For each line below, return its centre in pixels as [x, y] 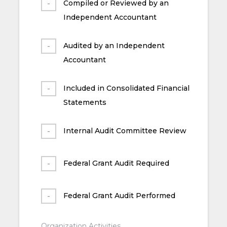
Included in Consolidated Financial [126, 88]
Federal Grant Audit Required [116, 163]
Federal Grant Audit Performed [119, 195]
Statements [85, 102]
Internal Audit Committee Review [125, 130]
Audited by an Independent [114, 45]
